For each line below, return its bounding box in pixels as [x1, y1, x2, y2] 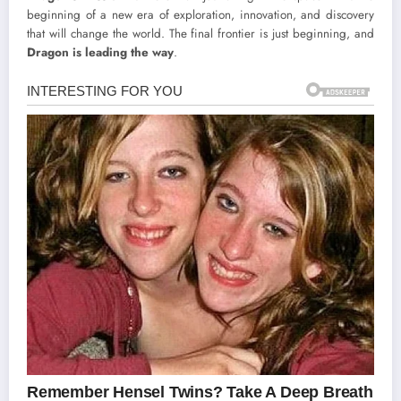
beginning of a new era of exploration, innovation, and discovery [27, 6, 374, 24]
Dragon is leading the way [27, 44, 174, 62]
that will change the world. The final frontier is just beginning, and [27, 25, 374, 43]
